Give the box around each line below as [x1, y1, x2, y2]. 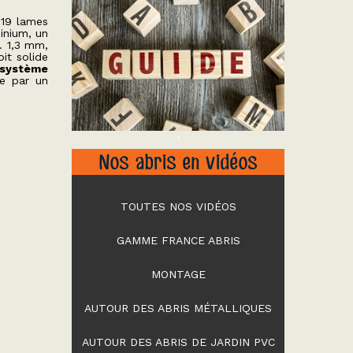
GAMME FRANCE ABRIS [116, 234, 240, 247]
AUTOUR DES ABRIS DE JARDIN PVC [81, 336, 275, 348]
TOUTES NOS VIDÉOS [120, 200, 236, 213]
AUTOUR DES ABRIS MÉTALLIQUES [84, 302, 272, 314]
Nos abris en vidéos [98, 149, 258, 174]
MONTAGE [150, 268, 206, 281]
